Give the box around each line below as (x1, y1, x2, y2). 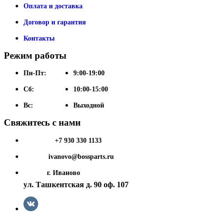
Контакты (23, 34, 55, 42)
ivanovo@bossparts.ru (46, 153, 114, 161)
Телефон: (23, 137, 52, 145)
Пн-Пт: (23, 69, 46, 77)
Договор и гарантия (23, 18, 86, 26)
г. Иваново (45, 169, 80, 177)
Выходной (73, 102, 104, 109)
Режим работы (4, 50, 66, 61)
